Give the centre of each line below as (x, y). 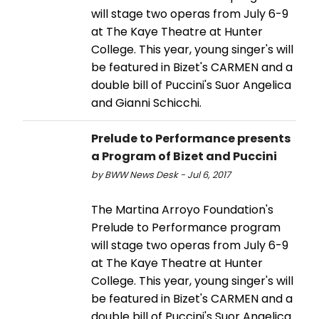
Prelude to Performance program (186, 227)
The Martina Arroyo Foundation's (182, 209)
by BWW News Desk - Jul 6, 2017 (161, 174)
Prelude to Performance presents (191, 138)
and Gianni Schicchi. (146, 103)
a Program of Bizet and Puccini (184, 156)
